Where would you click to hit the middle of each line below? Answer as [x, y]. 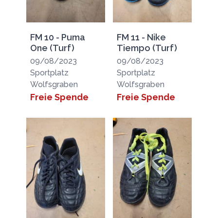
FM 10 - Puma [57, 37]
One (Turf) [52, 48]
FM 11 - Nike [141, 37]
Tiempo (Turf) [147, 48]
